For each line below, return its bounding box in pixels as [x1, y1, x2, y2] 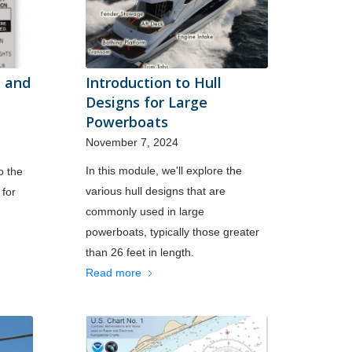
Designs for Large [86, 92, 208, 112]
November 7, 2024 [86, 135, 179, 148]
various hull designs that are [86, 184, 226, 197]
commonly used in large [86, 204, 205, 218]
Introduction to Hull [86, 72, 222, 92]
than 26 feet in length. [86, 245, 195, 258]
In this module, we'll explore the [86, 163, 243, 177]
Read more [86, 266, 142, 279]
